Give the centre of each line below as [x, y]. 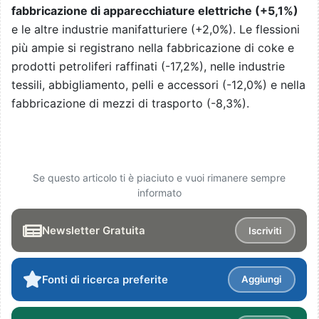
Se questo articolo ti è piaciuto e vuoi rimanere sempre [159, 178]
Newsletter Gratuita [94, 231]
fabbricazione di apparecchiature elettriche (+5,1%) [155, 11]
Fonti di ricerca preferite [105, 279]
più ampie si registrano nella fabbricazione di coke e [153, 48]
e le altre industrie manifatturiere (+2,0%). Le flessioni [156, 30]
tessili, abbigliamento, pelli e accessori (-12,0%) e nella [158, 85]
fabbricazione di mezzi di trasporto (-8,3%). [130, 104]
